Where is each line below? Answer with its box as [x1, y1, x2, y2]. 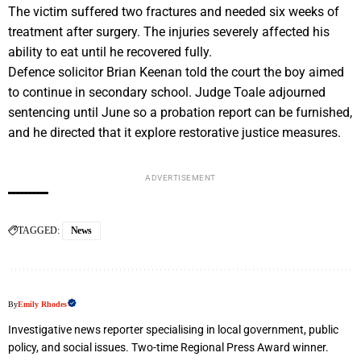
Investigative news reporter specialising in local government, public [8, 323, 338, 337]
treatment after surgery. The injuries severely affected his [8, 24, 330, 40]
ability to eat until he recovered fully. [8, 44, 212, 60]
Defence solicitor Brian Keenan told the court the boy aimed [8, 64, 344, 81]
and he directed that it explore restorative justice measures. [8, 125, 341, 141]
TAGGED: [18, 225, 60, 237]
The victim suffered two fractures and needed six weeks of [8, 4, 339, 20]
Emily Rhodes [18, 300, 67, 309]
